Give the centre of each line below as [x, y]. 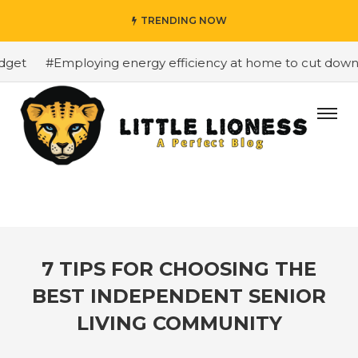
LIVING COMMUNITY [179, 323]
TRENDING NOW [183, 20]
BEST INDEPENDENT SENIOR [179, 296]
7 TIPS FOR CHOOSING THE [179, 269]
